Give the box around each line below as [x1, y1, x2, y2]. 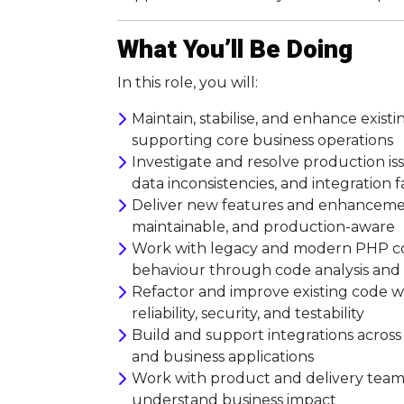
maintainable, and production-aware [132, 218, 395, 235]
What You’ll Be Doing [117, 32, 353, 69]
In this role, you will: [117, 74, 258, 91]
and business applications [132, 348, 314, 365]
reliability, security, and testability [132, 305, 364, 322]
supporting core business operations [132, 132, 393, 149]
